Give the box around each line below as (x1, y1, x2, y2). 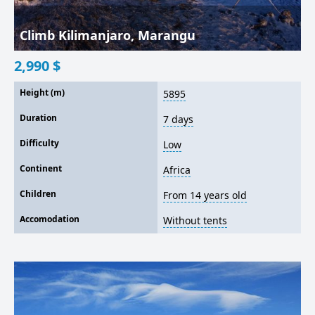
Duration (20, 112, 57, 124)
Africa (163, 163, 191, 176)
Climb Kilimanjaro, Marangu (20, 27, 195, 44)
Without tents (163, 214, 227, 227)
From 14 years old (163, 188, 247, 202)
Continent (20, 162, 62, 174)
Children (20, 188, 56, 200)
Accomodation (20, 213, 79, 225)
